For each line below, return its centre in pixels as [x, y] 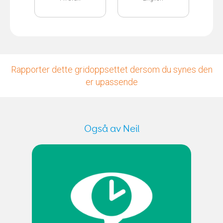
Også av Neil [111, 129]
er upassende [111, 82]
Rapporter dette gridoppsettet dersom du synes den [111, 69]
